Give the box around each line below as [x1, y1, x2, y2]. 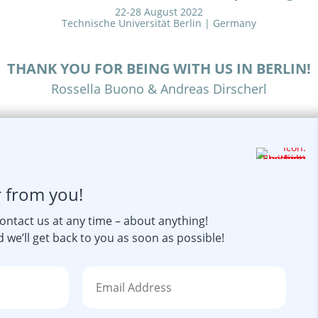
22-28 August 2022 [115, 5, 203, 19]
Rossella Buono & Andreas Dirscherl [51, 80, 267, 98]
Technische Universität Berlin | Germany [62, 16, 256, 31]
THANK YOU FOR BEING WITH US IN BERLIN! [7, 59, 311, 79]
